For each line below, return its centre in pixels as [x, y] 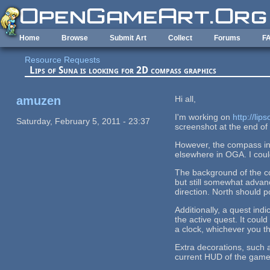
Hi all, [186, 99]
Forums [227, 38]
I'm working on [204, 117]
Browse [75, 38]
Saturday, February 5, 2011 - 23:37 [83, 121]
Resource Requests [63, 60]
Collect [180, 38]
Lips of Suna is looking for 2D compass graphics [123, 71]
